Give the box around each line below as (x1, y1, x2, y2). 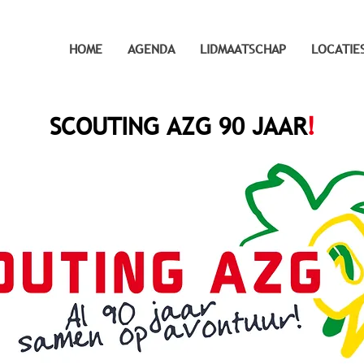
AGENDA (128, 40, 175, 58)
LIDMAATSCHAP (200, 40, 286, 58)
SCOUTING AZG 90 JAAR (49, 110, 306, 141)
